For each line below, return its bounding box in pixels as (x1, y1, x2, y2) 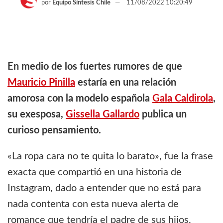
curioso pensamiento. (7, 125, 101, 136)
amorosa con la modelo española (7, 94, 152, 104)
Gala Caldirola (152, 94, 213, 104)
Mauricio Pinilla (7, 78, 75, 88)
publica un (139, 110, 187, 120)
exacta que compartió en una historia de (7, 167, 182, 178)
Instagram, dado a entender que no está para (7, 183, 201, 194)
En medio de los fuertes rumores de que (7, 62, 182, 72)
